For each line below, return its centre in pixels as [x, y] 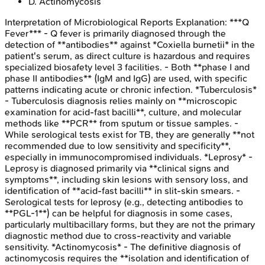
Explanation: [201, 22]
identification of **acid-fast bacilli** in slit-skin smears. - [122, 190]
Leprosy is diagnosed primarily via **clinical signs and [117, 168]
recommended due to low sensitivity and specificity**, [118, 146]
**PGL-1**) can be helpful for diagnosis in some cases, [119, 213]
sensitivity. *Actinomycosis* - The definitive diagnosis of [123, 247]
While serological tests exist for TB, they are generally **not [130, 134]
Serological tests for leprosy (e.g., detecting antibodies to [124, 202]
